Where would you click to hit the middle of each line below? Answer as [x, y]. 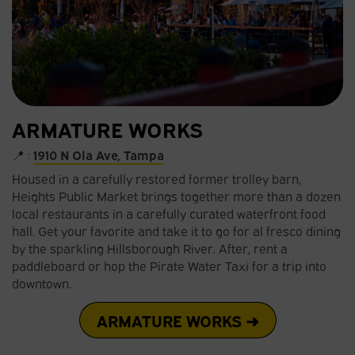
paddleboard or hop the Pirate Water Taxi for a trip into [169, 265]
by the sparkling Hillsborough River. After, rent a [150, 248]
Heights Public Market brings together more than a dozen [176, 195]
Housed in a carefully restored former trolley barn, [157, 178]
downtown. [42, 282]
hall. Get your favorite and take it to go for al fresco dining [176, 230]
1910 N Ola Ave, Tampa [99, 154]
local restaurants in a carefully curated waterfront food [169, 213]
